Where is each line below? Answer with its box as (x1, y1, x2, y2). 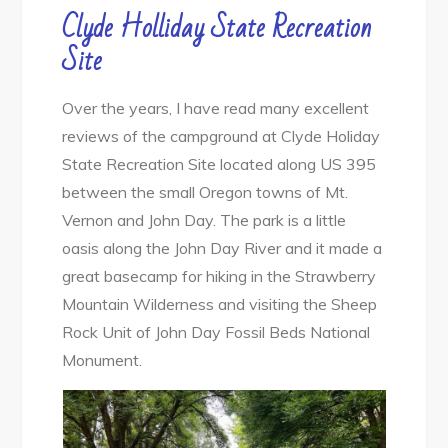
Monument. (62, 350, 147, 370)
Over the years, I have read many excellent (62, 98, 370, 118)
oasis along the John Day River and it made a (62, 238, 383, 258)
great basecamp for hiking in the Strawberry (62, 266, 377, 286)
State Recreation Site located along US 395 (62, 154, 377, 174)
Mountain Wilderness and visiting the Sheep (62, 294, 378, 314)
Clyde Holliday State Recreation (62, 3, 372, 54)
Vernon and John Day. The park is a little (62, 210, 347, 230)
